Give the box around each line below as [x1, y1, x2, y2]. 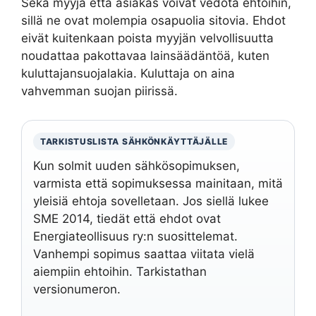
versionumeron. [33, 281, 121, 296]
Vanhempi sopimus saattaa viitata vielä [33, 246, 255, 261]
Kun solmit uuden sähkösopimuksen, [33, 158, 240, 173]
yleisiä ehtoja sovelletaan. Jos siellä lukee [33, 193, 269, 208]
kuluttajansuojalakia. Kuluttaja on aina [21, 66, 235, 80]
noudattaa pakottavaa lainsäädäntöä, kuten [21, 48, 269, 63]
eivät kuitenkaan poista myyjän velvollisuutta [21, 30, 274, 45]
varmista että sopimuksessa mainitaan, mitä [33, 176, 283, 190]
